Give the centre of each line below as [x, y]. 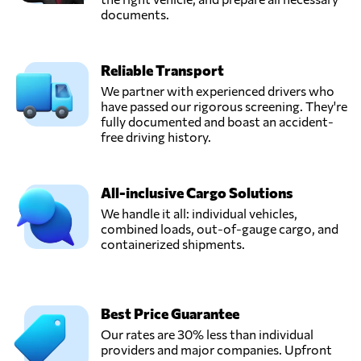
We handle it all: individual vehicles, [199, 213]
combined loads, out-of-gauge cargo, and [220, 228]
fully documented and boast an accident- [217, 121]
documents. [135, 14]
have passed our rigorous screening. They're [224, 106]
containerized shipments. [173, 243]
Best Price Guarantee [170, 313]
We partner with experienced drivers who [218, 90]
